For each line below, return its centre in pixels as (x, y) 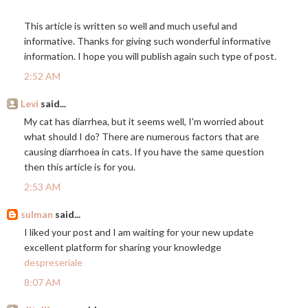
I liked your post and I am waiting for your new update (139, 232)
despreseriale (53, 263)
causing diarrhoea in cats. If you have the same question (144, 152)
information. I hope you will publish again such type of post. (150, 56)
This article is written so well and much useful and (131, 26)
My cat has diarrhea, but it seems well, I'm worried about (144, 122)
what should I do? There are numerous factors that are (142, 137)
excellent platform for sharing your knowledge (123, 247)
